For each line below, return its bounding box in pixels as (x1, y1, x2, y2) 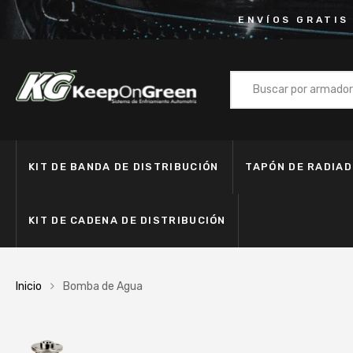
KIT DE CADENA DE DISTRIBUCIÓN (28, 214, 226, 226)
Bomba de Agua (63, 280, 143, 293)
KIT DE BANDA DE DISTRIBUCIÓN (28, 161, 219, 173)
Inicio (16, 280, 42, 293)
